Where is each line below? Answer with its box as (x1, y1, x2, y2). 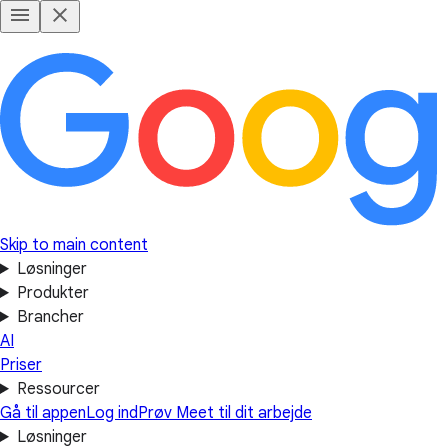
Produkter (16, 283, 89, 303)
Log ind (86, 403, 138, 423)
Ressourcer (16, 379, 100, 399)
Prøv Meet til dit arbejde (138, 403, 312, 423)
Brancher (16, 307, 84, 327)
